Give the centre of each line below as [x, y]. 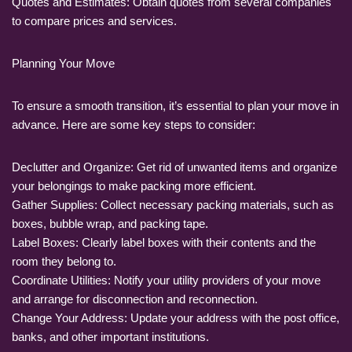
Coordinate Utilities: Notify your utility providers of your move [166, 280]
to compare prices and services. [94, 20]
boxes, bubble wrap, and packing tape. [110, 223]
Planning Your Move [63, 63]
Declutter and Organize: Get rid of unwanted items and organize [174, 167]
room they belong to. [64, 261]
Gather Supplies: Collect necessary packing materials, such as [173, 204]
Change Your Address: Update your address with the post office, [176, 317]
